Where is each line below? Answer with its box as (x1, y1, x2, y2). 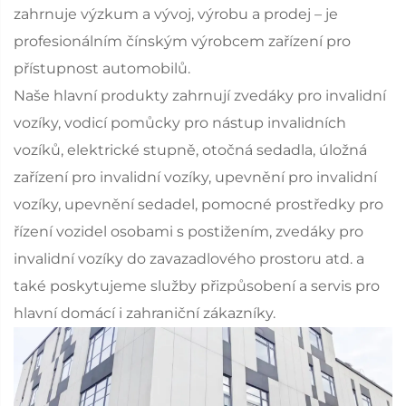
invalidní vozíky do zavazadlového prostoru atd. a (14, 249, 364, 267)
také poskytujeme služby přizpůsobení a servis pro (14, 276, 380, 295)
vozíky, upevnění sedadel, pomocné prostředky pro (14, 195, 383, 213)
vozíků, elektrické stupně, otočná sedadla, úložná (14, 140, 367, 159)
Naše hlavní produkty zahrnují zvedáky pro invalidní (14, 86, 386, 104)
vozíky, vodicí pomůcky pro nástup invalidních (14, 113, 346, 131)
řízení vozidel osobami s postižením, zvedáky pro (14, 222, 363, 240)
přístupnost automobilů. (14, 59, 190, 77)
